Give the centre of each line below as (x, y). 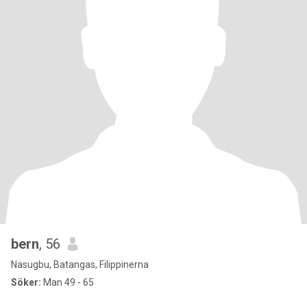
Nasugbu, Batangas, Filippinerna (80, 265)
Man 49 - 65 (67, 282)
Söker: (26, 282)
